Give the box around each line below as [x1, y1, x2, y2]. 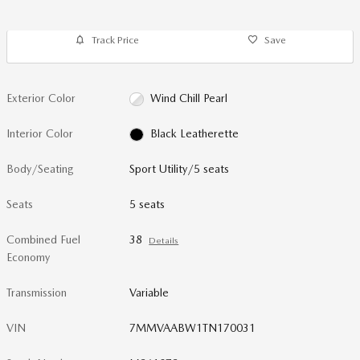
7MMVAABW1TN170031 [129, 321, 256, 334]
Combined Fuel [6, 233, 80, 246]
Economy [6, 251, 50, 264]
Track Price [91, 34, 139, 46]
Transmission [6, 286, 67, 299]
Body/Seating [6, 162, 74, 175]
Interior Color [6, 127, 73, 140]
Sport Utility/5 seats [129, 162, 230, 175]
